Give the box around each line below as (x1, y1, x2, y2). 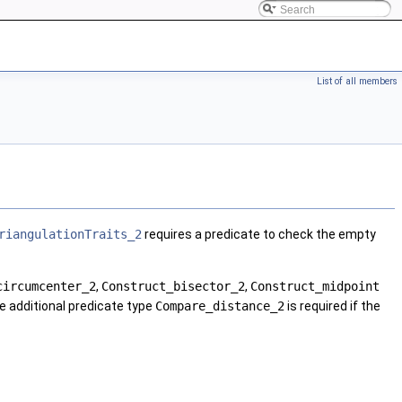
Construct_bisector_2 (101, 279, 245, 294)
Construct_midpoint (250, 279, 380, 294)
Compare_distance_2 (155, 299, 284, 314)
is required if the (284, 299, 380, 314)
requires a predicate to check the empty (142, 227, 376, 242)
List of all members (317, 75, 398, 87)
